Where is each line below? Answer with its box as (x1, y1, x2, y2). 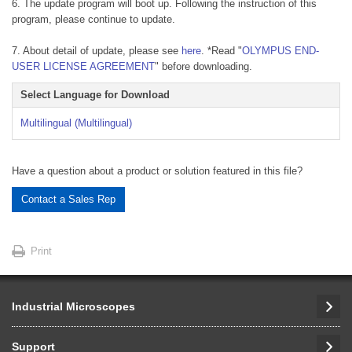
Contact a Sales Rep (21, 193, 115, 205)
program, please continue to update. (12, 13, 175, 25)
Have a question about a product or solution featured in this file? (12, 165, 302, 177)
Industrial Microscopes (12, 300, 135, 313)
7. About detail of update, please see (12, 45, 181, 57)
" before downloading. (155, 60, 252, 72)
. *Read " (201, 45, 242, 57)
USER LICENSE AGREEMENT (12, 60, 155, 72)
